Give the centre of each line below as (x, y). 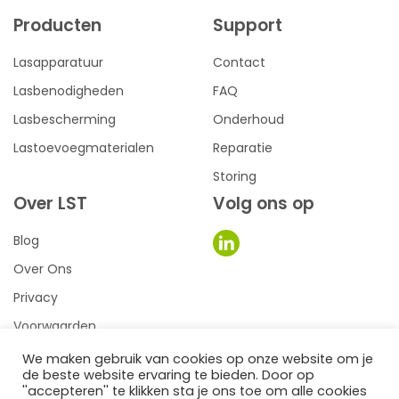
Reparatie (243, 148)
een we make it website (213, 388)
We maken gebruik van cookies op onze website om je (198, 359)
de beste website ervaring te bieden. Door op (168, 375)
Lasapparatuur (58, 63)
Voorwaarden (55, 326)
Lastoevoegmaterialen (84, 148)
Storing (235, 177)
